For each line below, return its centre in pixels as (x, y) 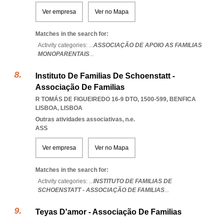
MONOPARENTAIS (64, 54)
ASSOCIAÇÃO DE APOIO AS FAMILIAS (148, 45)
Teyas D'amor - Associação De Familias (109, 212)
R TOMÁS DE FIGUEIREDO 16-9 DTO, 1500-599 (101, 99)
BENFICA (183, 99)
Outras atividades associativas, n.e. (85, 119)
